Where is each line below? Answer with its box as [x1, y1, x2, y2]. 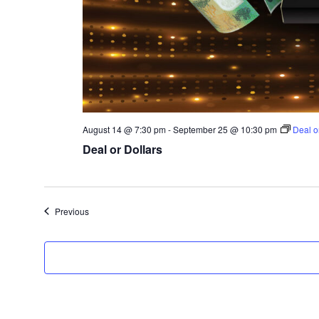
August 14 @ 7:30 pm [82, 122, 166, 135]
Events [88, 204, 115, 216]
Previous [54, 204, 89, 217]
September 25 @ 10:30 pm [172, 122, 277, 135]
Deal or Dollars [82, 140, 162, 157]
